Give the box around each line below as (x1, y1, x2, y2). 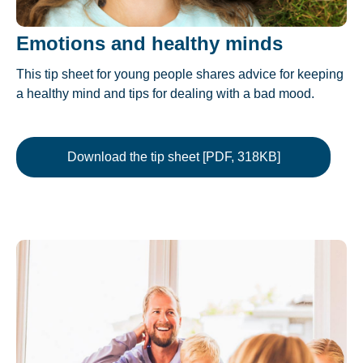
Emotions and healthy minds (16, 32, 283, 55)
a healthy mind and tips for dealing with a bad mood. (16, 87, 314, 101)
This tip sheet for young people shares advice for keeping (16, 67, 344, 82)
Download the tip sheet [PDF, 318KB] (66, 150, 280, 164)
